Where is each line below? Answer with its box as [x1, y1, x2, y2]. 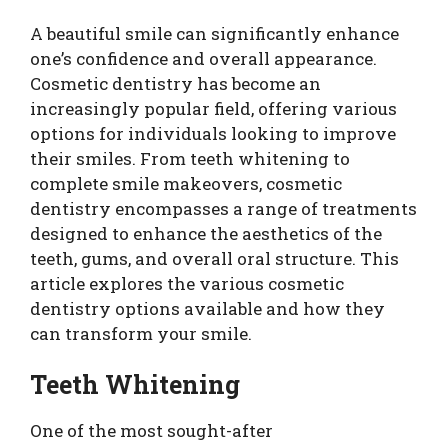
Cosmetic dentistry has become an [30, 71, 321, 95]
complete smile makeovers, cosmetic [30, 171, 342, 195]
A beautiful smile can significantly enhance [30, 21, 399, 45]
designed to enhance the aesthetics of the [30, 221, 382, 245]
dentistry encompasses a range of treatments [30, 196, 417, 220]
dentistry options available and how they [30, 296, 385, 320]
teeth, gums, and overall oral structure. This [30, 246, 399, 270]
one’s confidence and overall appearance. [30, 46, 377, 70]
